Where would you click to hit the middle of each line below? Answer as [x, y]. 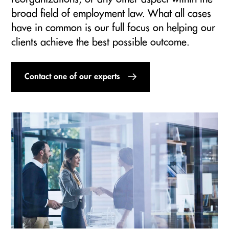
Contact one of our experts [72, 77]
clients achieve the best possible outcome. [100, 42]
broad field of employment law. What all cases [111, 13]
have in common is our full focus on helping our [113, 28]
